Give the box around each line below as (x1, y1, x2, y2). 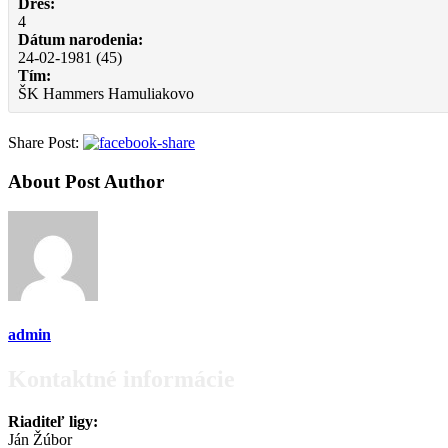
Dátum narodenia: (18, 30, 143, 48)
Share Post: (8, 133, 79, 151)
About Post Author (8, 170, 164, 192)
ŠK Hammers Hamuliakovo (18, 84, 194, 102)
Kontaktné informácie (8, 365, 235, 392)
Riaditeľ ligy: (8, 412, 98, 430)
